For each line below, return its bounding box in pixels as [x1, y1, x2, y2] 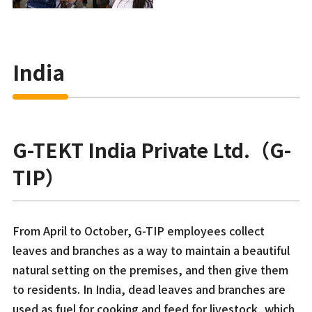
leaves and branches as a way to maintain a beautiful [12, 241, 290, 258]
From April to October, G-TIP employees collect [12, 221, 265, 239]
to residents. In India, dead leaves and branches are [12, 280, 286, 297]
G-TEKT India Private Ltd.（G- [12, 135, 291, 164]
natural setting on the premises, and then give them [12, 260, 288, 278]
